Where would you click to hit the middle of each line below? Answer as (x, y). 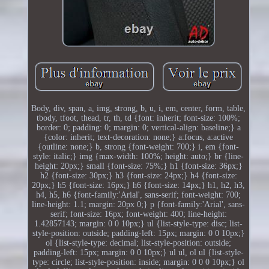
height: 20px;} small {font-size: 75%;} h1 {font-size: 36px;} (138, 166)
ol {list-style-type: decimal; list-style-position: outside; (139, 243)
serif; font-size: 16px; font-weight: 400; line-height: (138, 214)
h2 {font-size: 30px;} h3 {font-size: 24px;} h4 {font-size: (138, 175)
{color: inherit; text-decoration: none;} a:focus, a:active (139, 137)
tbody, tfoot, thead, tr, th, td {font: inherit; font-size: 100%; (139, 118)
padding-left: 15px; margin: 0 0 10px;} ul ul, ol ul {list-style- (138, 252)
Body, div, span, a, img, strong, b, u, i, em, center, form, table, (139, 108)
